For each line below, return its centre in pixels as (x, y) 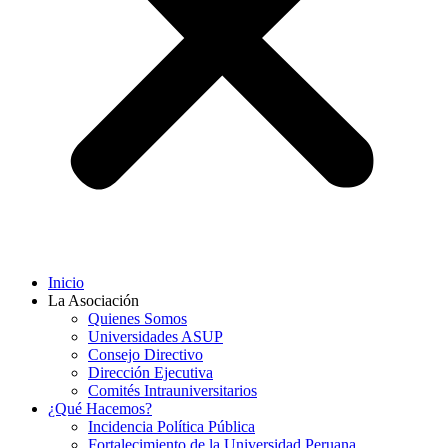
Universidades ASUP (155, 336)
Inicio (66, 282)
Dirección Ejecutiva (150, 372)
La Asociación (93, 300)
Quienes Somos (137, 318)
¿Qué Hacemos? (100, 408)
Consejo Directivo (145, 354)
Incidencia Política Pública (171, 426)
